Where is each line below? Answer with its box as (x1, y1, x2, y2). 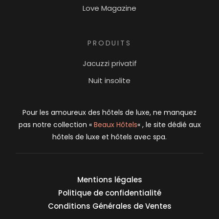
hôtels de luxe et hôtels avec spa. (52, 132, 167, 142)
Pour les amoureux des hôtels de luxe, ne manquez (22, 108, 197, 118)
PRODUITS (88, 38, 131, 48)
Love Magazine (83, 3, 136, 14)
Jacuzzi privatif (82, 58, 137, 69)
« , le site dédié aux (137, 120, 201, 130)
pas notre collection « (18, 120, 94, 130)
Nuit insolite (88, 75, 131, 86)
